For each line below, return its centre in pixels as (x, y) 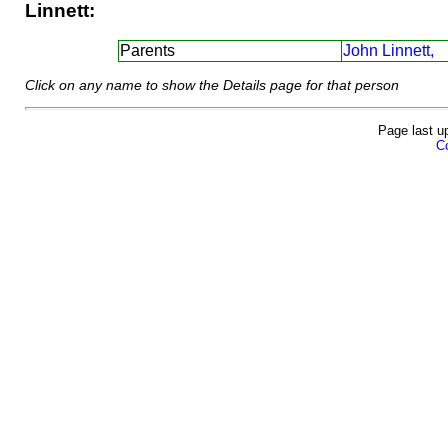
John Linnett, (388, 51)
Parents (147, 51)
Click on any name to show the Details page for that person (211, 84)
